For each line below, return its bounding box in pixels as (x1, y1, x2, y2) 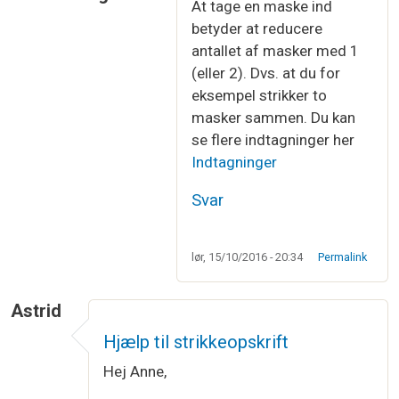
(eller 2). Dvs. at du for (191, 64, 340, 83)
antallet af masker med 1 (191, 42, 359, 61)
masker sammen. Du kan (191, 109, 355, 127)
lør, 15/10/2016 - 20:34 (191, 250, 303, 265)
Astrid (11, 300, 61, 322)
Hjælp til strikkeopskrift (103, 331, 289, 354)
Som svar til (45, 7, 135, 27)
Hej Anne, (103, 362, 167, 381)
